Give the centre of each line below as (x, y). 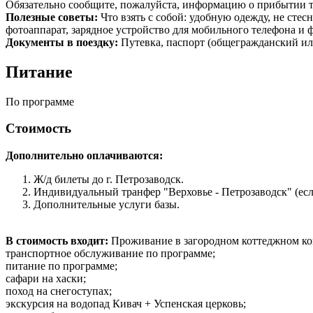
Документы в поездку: (63, 42)
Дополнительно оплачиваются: (84, 155)
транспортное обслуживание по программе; (110, 253)
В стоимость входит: (58, 241)
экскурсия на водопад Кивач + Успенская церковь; (126, 304)
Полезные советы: (53, 17)
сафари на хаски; (46, 278)
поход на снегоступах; (59, 291)
